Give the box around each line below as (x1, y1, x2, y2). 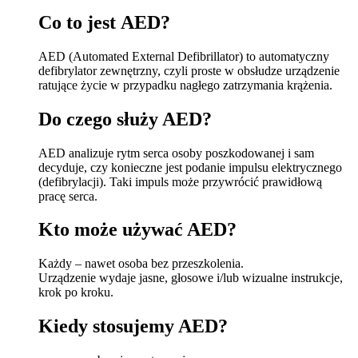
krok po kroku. (38, 285, 113, 300)
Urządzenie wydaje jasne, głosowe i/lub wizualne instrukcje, (38, 271, 343, 285)
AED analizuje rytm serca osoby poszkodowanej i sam (38, 145, 314, 160)
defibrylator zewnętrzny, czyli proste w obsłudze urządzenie (38, 63, 340, 78)
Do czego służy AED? (38, 108, 212, 129)
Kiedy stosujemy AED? (38, 316, 228, 337)
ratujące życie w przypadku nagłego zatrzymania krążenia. (38, 78, 332, 92)
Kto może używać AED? (38, 219, 237, 241)
